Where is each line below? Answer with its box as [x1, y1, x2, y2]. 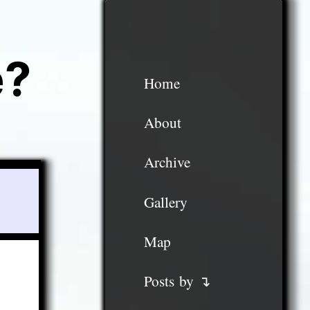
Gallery [143, 192, 188, 212]
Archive [143, 152, 190, 172]
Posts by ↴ [143, 271, 211, 291]
